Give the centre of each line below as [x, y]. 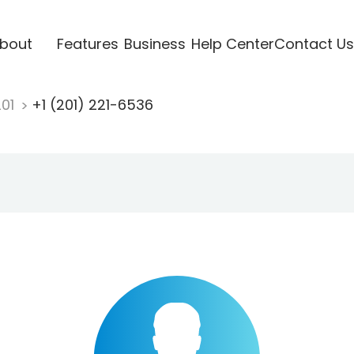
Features [87, 43]
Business [154, 43]
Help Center [232, 43]
